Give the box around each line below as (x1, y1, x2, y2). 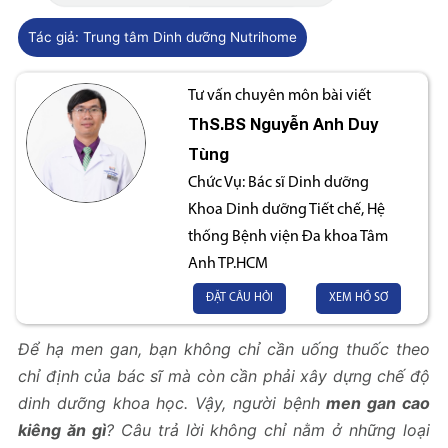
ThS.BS (188, 113, 247, 133)
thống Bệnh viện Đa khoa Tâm (188, 228, 389, 245)
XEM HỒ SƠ (329, 291, 389, 304)
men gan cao (326, 392, 431, 413)
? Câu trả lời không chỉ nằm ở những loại (105, 419, 431, 440)
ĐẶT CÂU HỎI (206, 291, 274, 304)
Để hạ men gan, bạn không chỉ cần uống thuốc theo (18, 338, 430, 359)
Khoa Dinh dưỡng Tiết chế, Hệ (188, 201, 386, 218)
